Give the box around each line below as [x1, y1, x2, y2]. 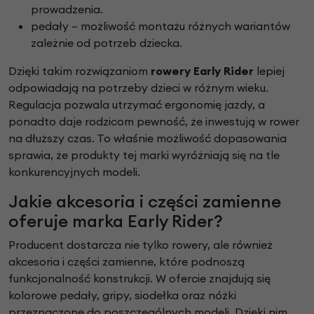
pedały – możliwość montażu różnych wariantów [31, 19, 290, 34]
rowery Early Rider [151, 64, 254, 78]
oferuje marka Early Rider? [8, 210, 223, 232]
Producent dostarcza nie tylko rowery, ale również [8, 238, 273, 252]
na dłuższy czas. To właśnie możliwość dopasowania [8, 131, 287, 146]
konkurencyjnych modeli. [8, 165, 140, 179]
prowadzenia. [31, 2, 103, 17]
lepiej [254, 64, 285, 78]
